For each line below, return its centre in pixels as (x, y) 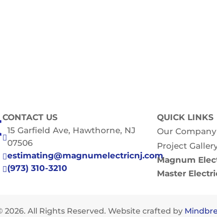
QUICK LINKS (186, 117)
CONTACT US (30, 117)
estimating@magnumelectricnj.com (85, 155)
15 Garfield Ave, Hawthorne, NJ (72, 130)
